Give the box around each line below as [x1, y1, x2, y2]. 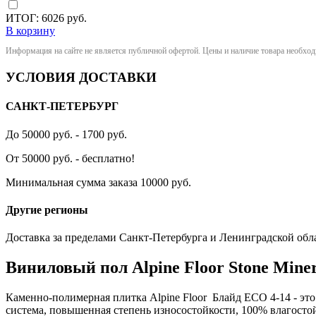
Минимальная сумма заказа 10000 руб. [6, 176, 191, 188]
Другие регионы [6, 203, 88, 216]
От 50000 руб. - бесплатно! [6, 152, 135, 164]
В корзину [6, 25, 55, 37]
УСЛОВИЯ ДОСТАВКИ [6, 70, 157, 85]
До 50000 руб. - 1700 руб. [6, 128, 127, 140]
